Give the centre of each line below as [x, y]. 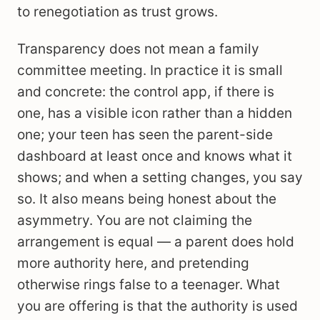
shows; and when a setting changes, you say [160, 177]
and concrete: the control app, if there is [146, 92]
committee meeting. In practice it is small [150, 70]
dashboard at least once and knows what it [155, 156]
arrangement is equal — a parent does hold [156, 242]
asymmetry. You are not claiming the [135, 220]
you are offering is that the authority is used [157, 306]
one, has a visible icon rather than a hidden [155, 113]
